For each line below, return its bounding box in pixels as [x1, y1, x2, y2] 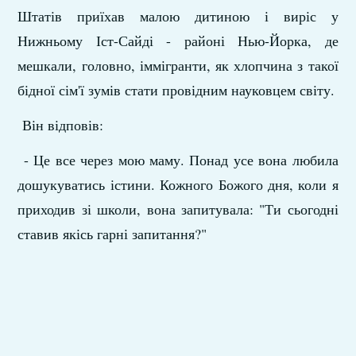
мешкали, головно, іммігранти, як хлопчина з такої [17, 56, 339, 75]
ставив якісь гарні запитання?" [17, 224, 207, 243]
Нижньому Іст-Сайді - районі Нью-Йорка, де [17, 31, 339, 50]
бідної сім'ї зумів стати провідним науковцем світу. [17, 80, 335, 99]
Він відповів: [17, 115, 104, 134]
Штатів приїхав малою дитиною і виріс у [17, 6, 339, 25]
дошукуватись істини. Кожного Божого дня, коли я [17, 175, 339, 194]
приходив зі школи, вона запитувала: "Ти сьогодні [17, 199, 339, 219]
